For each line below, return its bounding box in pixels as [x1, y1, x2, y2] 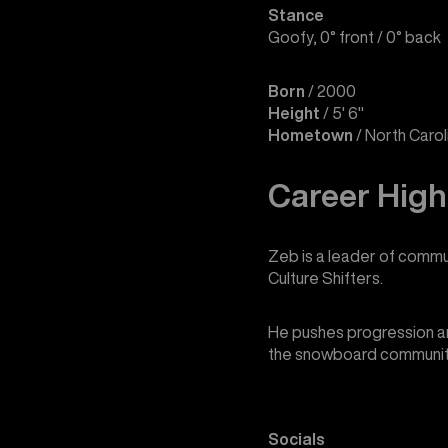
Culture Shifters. [267, 270, 383, 287]
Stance [267, 7, 324, 24]
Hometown [267, 127, 353, 144]
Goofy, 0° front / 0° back [267, 29, 441, 46]
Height [267, 105, 320, 122]
